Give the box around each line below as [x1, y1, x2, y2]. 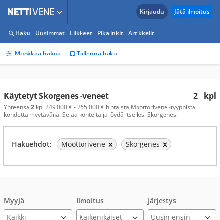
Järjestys [148, 196, 177, 205]
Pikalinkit [97, 29, 123, 37]
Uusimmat [35, 29, 65, 37]
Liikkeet [70, 29, 92, 37]
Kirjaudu [140, 7, 164, 16]
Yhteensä [4, 103, 31, 111]
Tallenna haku [77, 49, 117, 57]
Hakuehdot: [12, 139, 52, 149]
